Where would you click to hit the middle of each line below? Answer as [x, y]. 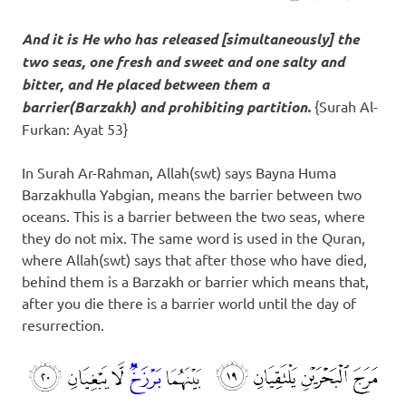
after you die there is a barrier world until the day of [189, 302]
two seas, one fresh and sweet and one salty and [183, 61]
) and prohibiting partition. [222, 106]
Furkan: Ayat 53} [75, 128]
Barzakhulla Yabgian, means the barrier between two [192, 193]
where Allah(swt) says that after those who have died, [194, 259]
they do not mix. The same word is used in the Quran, [193, 237]
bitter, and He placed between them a [145, 83]
